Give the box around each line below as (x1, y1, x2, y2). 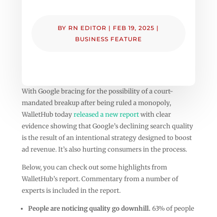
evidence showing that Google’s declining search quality (21, 122, 193, 130)
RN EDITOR (68, 24, 107, 31)
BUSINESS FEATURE (75, 35, 142, 43)
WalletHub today (21, 110, 74, 119)
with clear (139, 110, 171, 119)
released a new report (73, 110, 139, 119)
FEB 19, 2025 (113, 24, 155, 31)
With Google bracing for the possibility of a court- (21, 87, 173, 95)
